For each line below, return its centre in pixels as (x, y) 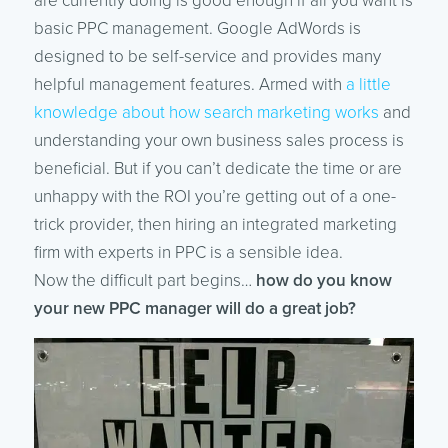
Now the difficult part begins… (144, 281)
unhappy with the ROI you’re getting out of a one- (214, 197)
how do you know (323, 281)
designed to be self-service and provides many (207, 57)
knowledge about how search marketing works (206, 113)
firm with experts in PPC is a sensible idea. (188, 253)
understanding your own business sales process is (218, 141)
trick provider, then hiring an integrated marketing (215, 225)
